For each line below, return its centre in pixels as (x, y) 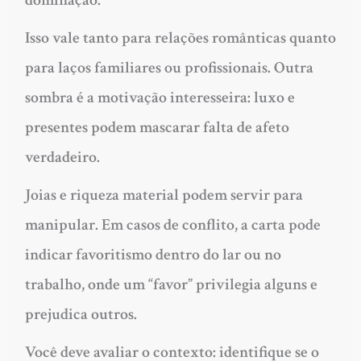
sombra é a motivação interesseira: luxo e (160, 97)
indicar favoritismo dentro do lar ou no (153, 254)
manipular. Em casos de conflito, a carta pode (172, 224)
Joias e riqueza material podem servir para (164, 195)
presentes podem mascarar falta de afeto (157, 127)
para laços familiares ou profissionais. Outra (169, 67)
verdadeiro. (62, 157)
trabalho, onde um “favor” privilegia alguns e (171, 284)
